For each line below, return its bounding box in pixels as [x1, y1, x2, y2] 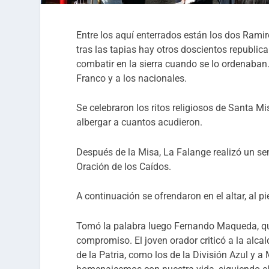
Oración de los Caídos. [76, 160, 172, 172]
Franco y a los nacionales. [76, 72, 187, 84]
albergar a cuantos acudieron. [76, 116, 203, 128]
